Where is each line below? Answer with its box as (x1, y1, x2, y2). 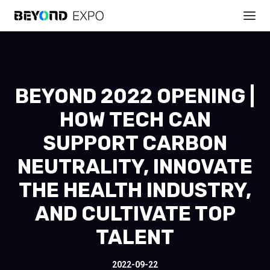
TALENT (96, 225, 174, 249)
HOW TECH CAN (59, 108, 211, 131)
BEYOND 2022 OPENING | (15, 84, 255, 108)
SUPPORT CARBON (43, 131, 227, 155)
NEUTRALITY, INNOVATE (17, 155, 253, 178)
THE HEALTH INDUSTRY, (19, 178, 251, 202)
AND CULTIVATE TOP (34, 202, 236, 225)
